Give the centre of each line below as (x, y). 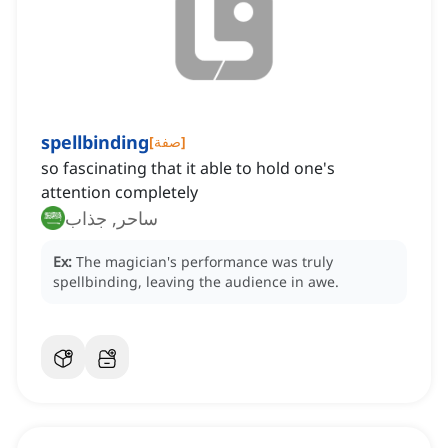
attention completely (119, 192)
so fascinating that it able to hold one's (188, 168)
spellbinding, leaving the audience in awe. (196, 282)
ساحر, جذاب (111, 218)
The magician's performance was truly (204, 262)
